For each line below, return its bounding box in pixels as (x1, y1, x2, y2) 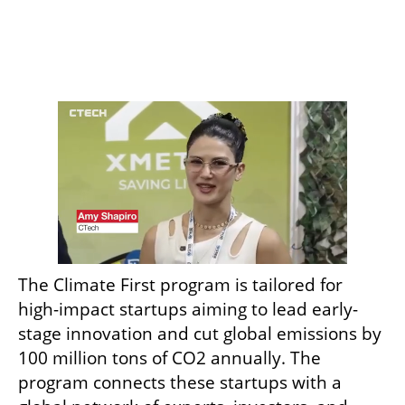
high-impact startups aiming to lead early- (18, 297, 358, 321)
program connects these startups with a (18, 370, 342, 394)
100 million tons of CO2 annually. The (18, 345, 321, 370)
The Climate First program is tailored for (18, 272, 343, 297)
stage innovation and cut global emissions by (18, 321, 381, 345)
